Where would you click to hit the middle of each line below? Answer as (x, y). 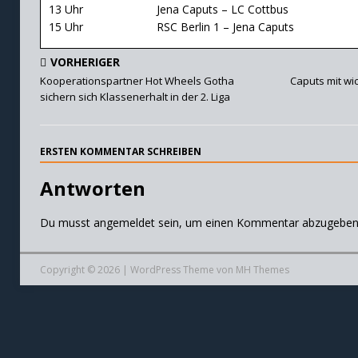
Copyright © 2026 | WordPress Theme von (137, 269)
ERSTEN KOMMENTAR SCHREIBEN (120, 151)
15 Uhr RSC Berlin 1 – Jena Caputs (171, 27)
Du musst (66, 222)
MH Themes (262, 269)
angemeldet (124, 222)
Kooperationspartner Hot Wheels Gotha (137, 80)
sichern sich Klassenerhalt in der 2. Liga (135, 96)
